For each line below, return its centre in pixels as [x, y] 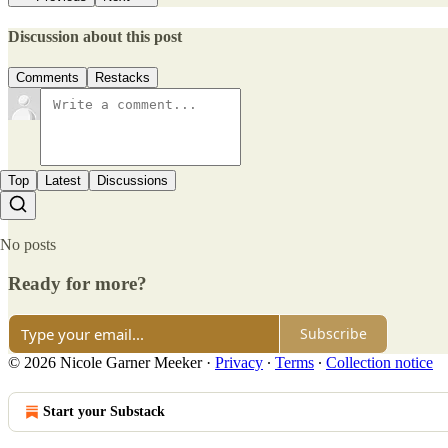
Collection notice [379, 362]
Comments [47, 78]
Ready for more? [77, 283]
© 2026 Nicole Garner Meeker [105, 362]
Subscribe [333, 333]
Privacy [239, 362]
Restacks [122, 78]
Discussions [132, 181]
